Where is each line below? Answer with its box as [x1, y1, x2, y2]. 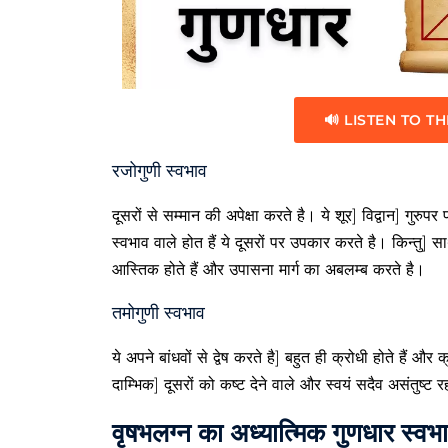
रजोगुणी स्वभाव [112, 160, 207, 182]
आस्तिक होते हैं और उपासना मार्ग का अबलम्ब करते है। [112, 258, 425, 281]
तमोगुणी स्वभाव [112, 302, 205, 324]
